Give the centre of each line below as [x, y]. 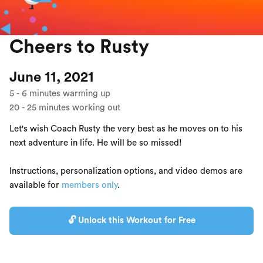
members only [90, 185]
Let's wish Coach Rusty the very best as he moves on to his [126, 129]
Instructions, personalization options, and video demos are [126, 171]
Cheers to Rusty [79, 47]
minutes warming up [70, 93]
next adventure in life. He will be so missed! [96, 143]
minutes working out [80, 107]
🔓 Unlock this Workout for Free [131, 220]
